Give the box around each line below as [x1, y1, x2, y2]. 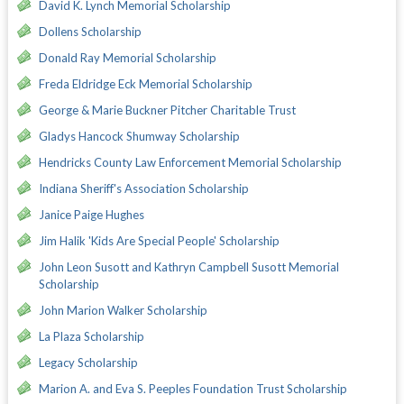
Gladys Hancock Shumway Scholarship [38, 128, 240, 143]
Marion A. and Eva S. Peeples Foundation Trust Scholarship [38, 381, 347, 396]
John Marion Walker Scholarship [38, 302, 207, 317]
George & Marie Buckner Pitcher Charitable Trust [38, 102, 296, 117]
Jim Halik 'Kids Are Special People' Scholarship [38, 233, 280, 248]
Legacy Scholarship [38, 354, 138, 370]
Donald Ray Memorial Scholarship [38, 50, 216, 65]
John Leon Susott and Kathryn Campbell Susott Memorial [38, 259, 339, 274]
